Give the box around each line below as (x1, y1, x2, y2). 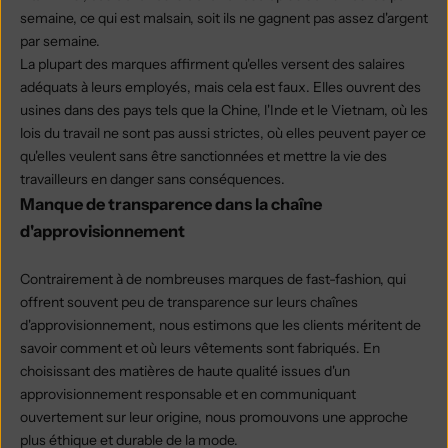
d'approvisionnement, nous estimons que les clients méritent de (20, 315, 421, 334)
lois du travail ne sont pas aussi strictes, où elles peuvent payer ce (20, 123, 426, 142)
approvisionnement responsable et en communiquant (20, 384, 356, 403)
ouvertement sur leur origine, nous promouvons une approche (20, 407, 408, 426)
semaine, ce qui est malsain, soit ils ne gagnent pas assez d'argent (20, 8, 428, 27)
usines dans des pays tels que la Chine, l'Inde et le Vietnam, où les (20, 100, 428, 119)
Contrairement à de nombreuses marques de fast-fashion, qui (20, 269, 406, 288)
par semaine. (20, 31, 103, 50)
